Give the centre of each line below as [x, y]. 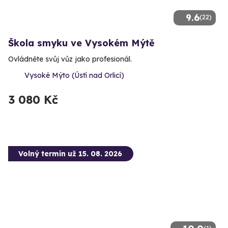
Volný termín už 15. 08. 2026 [70, 154]
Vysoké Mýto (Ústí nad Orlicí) [74, 76]
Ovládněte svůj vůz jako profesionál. [70, 59]
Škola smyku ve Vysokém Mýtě [81, 43]
